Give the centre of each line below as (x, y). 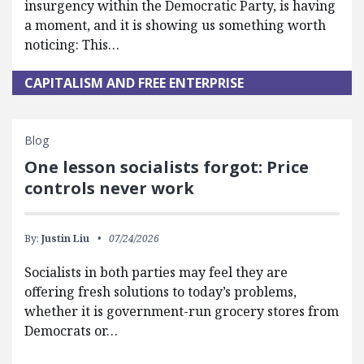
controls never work (109, 188)
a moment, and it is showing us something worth (175, 25)
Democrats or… (71, 331)
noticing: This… (72, 45)
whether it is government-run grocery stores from (182, 311)
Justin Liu (65, 238)
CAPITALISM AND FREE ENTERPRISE (134, 83)
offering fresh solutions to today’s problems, (160, 292)
